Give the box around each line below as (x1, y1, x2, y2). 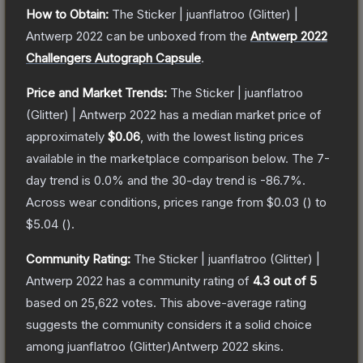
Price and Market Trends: (26, 84, 167, 100)
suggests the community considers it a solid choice (26, 316, 312, 332)
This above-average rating (156, 294, 306, 310)
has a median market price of (156, 106, 322, 122)
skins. (249, 338, 284, 354)
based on (26, 294, 81, 310)
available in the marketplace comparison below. (26, 150, 288, 166)
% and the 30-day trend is (112, 172, 260, 188)
